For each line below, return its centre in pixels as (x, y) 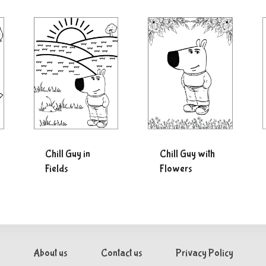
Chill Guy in (68, 154)
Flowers (175, 169)
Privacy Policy (204, 254)
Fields (56, 169)
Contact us (121, 254)
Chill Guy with (187, 154)
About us (50, 254)
